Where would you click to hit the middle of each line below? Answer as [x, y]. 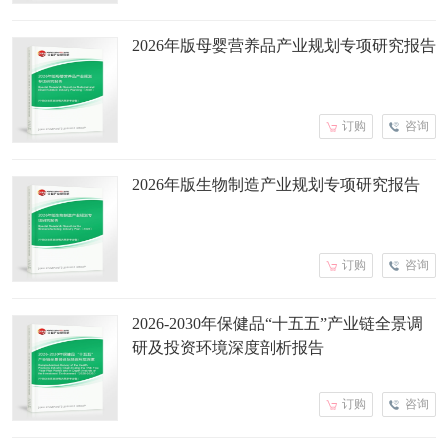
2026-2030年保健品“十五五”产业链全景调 [277, 323]
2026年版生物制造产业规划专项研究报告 [276, 184]
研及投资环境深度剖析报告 [228, 347]
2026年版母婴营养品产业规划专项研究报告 [284, 45]
